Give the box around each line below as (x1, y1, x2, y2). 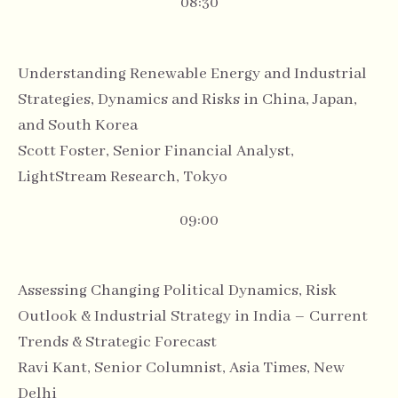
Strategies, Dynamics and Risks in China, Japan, (18, 89, 357, 109)
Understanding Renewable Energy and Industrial (18, 63, 367, 84)
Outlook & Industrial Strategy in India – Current (18, 306, 368, 326)
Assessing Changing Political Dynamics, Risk (18, 280, 337, 300)
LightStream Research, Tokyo (18, 166, 227, 187)
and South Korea (18, 115, 138, 135)
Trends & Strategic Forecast (18, 331, 217, 352)
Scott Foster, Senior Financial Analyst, (18, 140, 294, 161)
